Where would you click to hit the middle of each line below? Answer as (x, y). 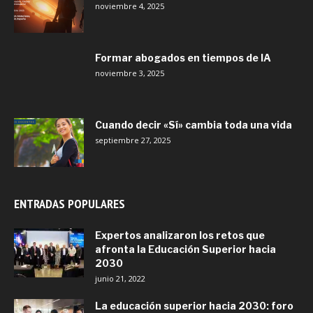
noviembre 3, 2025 (130, 73)
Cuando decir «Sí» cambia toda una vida (194, 124)
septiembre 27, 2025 (133, 140)
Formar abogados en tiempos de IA (183, 57)
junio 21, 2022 (120, 278)
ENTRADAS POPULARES (70, 203)
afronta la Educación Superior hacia (185, 249)
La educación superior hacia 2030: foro (194, 305)
